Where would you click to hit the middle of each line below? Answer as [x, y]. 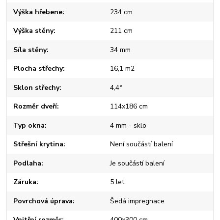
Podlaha [27, 163]
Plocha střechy [38, 69]
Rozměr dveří [35, 107]
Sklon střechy [37, 87]
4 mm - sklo [128, 125]
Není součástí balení [141, 144]
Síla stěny [30, 50]
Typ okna [29, 125]
